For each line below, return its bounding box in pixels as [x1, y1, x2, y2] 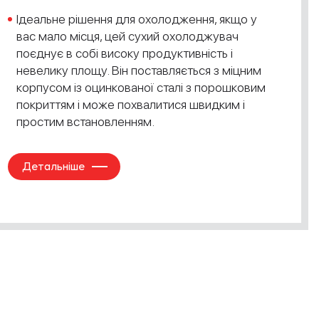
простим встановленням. [16, 114, 155, 129]
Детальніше [22, 159, 85, 173]
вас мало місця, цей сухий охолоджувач [16, 28, 239, 43]
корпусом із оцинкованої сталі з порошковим [16, 80, 266, 95]
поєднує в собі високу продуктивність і [16, 46, 233, 61]
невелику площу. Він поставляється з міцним [16, 63, 261, 78]
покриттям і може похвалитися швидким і [16, 97, 245, 112]
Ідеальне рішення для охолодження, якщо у [16, 11, 257, 26]
